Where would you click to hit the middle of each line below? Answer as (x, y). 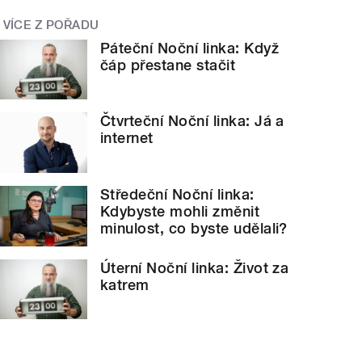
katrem (125, 284)
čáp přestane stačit (168, 65)
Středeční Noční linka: (177, 195)
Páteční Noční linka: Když (190, 48)
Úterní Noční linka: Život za (195, 267)
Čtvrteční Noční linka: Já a (192, 121)
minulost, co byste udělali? (194, 229)
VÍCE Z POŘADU (51, 25)
